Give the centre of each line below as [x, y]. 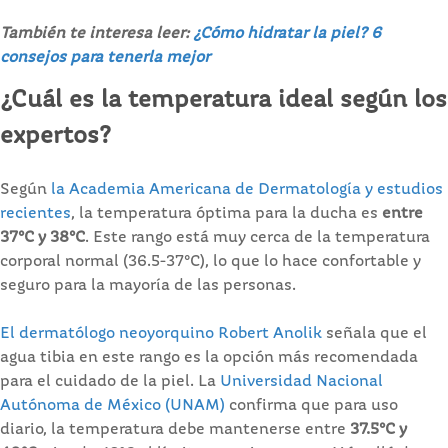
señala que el [374, 333]
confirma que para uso [311, 405]
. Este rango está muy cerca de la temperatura [257, 237]
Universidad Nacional [301, 381]
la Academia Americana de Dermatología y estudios [247, 189]
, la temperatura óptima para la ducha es [226, 213]
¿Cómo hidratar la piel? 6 [287, 33]
